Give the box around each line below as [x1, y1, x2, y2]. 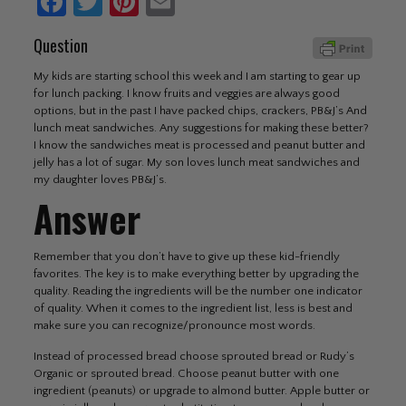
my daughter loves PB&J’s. [33, 173, 167, 186]
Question [33, 34, 88, 57]
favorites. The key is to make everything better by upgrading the [33, 267, 359, 280]
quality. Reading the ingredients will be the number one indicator [33, 285, 362, 297]
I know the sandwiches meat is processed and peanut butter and [33, 139, 365, 151]
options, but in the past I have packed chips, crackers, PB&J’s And [33, 104, 367, 117]
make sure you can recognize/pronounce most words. [33, 319, 315, 332]
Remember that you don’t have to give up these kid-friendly [33, 250, 340, 263]
